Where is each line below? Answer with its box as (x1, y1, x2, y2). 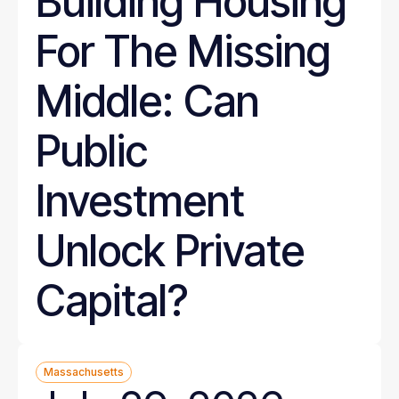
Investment (36, 175, 245, 227)
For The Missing (36, 25, 330, 77)
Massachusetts (44, 365, 124, 379)
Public (36, 125, 148, 177)
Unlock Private (36, 224, 305, 277)
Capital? (36, 274, 188, 327)
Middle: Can (36, 75, 259, 127)
